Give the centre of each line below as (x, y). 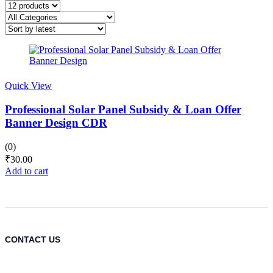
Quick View (28, 86)
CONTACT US (33, 240)
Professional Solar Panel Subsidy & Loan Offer (123, 109)
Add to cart (27, 171)
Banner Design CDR (56, 123)
